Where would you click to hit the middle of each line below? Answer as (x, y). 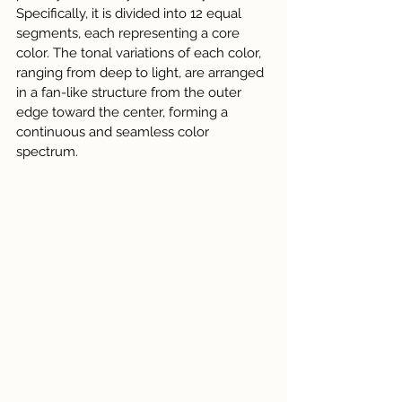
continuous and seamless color (114, 132)
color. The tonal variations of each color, (140, 53)
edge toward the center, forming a (124, 112)
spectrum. (47, 152)
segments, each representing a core (130, 33)
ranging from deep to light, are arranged (142, 73)
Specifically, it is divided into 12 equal (131, 13)
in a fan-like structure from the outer (131, 92)
